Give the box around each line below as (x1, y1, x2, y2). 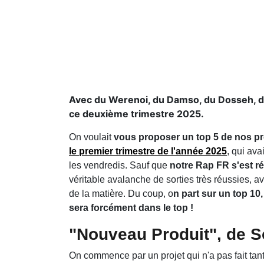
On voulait (69, 131, 114, 142)
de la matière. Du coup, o (69, 188, 173, 199)
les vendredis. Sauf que (69, 160, 170, 170)
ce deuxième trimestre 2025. (69, 107, 204, 120)
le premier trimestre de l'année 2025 (69, 146, 227, 156)
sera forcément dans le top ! (69, 202, 193, 213)
